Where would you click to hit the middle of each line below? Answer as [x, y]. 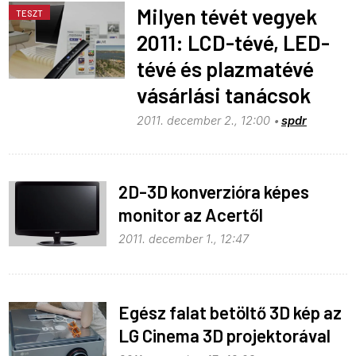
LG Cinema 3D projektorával [225, 335]
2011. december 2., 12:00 [203, 121]
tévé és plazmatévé [225, 69]
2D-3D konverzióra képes [214, 192]
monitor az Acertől [191, 215]
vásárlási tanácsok [223, 95]
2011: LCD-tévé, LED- [233, 43]
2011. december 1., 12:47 [184, 240]
